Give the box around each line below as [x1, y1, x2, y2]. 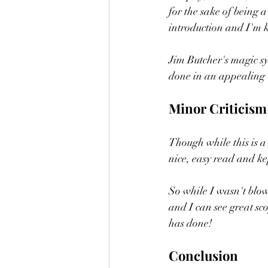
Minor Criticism [169, 99, 267, 118]
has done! [169, 217, 215, 230]
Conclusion [169, 246, 238, 265]
